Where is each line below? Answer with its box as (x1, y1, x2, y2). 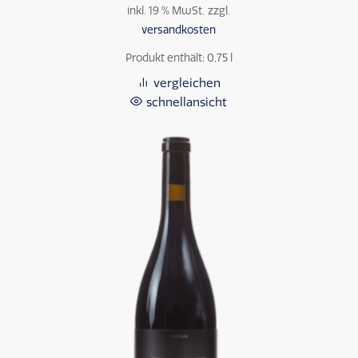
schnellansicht (146, 94, 228, 109)
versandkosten (141, 22, 217, 36)
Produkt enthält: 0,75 (125, 50, 230, 64)
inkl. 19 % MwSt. (127, 3, 205, 17)
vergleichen (153, 75, 221, 90)
